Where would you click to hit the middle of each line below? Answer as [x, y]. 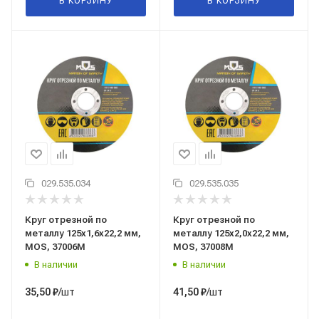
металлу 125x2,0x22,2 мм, [231, 234]
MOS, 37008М [203, 247]
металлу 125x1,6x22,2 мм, [83, 234]
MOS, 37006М [55, 247]
